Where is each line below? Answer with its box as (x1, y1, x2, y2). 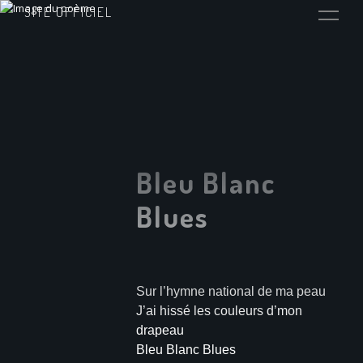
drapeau (135, 323, 184, 338)
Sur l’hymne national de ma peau (135, 284, 326, 299)
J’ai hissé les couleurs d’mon (135, 304, 302, 318)
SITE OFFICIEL (23, 4, 113, 21)
